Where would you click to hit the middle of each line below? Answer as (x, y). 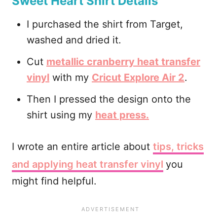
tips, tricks (178, 146)
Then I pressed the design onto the (109, 99)
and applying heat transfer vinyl (88, 164)
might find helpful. (54, 181)
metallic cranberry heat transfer (123, 61)
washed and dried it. (74, 40)
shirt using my (61, 115)
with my (71, 77)
